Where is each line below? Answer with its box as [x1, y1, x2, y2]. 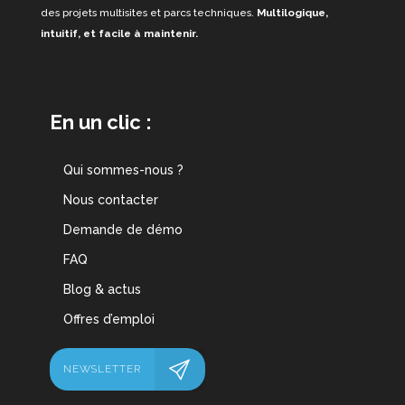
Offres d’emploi [63, 312, 155, 327]
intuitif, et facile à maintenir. [41, 27, 198, 41]
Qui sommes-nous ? [63, 163, 184, 178]
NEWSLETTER [63, 363, 141, 376]
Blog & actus [63, 282, 141, 297]
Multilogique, [254, 6, 328, 20]
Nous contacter [63, 193, 158, 208]
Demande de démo [63, 222, 183, 238]
